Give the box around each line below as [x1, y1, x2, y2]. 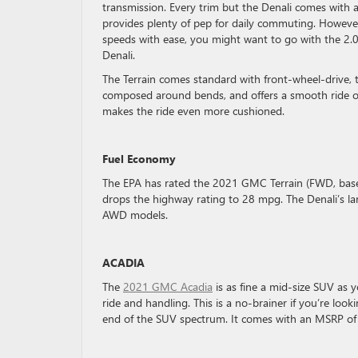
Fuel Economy [102, 150, 179, 166]
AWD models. [102, 206, 174, 222]
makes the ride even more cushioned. [102, 102, 291, 118]
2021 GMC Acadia [123, 278, 213, 294]
